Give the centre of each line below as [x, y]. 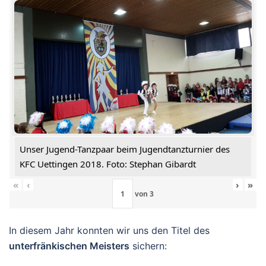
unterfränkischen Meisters [69, 246]
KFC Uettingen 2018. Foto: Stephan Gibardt [108, 164]
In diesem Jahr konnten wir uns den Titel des [109, 231]
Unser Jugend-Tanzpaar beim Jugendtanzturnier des [125, 149]
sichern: [148, 246]
